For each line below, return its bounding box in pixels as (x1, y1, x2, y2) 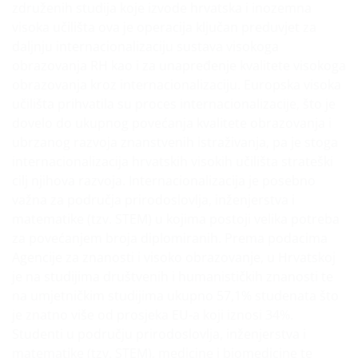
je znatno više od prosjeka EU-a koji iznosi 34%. (12, 306, 293, 324)
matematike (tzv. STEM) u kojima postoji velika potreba (12, 210, 340, 228)
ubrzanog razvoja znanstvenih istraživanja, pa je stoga (12, 133, 338, 151)
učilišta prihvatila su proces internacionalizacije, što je (12, 95, 336, 113)
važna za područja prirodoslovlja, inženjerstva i (12, 191, 295, 209)
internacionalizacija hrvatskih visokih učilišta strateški (12, 153, 333, 170)
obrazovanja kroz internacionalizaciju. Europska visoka (12, 76, 341, 93)
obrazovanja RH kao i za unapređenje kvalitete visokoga (12, 57, 346, 74)
